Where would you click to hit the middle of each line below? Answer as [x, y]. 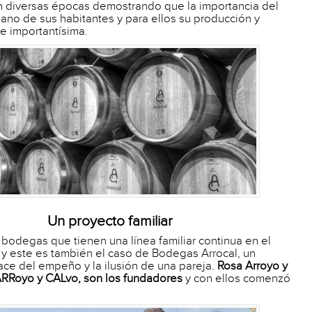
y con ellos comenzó [236, 278]
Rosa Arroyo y [252, 266]
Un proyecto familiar [110, 221]
